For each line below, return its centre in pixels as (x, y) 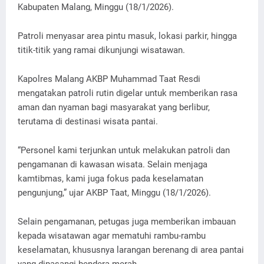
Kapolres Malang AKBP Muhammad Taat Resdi (109, 79)
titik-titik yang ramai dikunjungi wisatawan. (101, 50)
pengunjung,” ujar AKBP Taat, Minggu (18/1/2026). (114, 193)
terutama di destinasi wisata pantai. (88, 121)
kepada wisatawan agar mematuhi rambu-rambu (112, 236)
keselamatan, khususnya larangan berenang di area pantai (131, 250)
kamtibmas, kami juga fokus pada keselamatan (110, 179)
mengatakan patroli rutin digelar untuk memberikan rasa (128, 93)
